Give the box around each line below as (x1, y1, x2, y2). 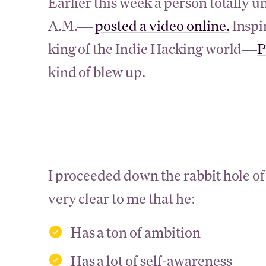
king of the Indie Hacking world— (47, 39, 258, 58)
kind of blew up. (47, 62, 146, 81)
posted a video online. (95, 16, 230, 35)
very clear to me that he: (47, 189, 195, 208)
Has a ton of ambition (70, 223, 201, 242)
